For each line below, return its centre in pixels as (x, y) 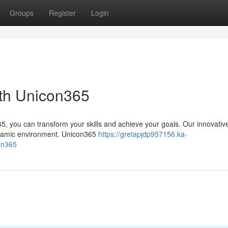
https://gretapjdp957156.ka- (143, 134)
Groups (22, 13)
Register (62, 13)
